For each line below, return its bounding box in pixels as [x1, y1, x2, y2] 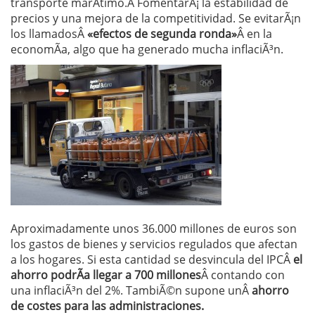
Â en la [237, 26, 272, 41]
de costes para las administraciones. [11, 298, 204, 314]
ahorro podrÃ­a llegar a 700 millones [11, 267, 201, 283]
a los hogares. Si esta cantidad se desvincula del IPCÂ [11, 252, 293, 267]
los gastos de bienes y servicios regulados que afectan [11, 236, 297, 252]
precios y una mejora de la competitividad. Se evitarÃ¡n [11, 11, 301, 26]
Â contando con [201, 267, 285, 283]
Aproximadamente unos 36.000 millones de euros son [11, 221, 297, 236]
